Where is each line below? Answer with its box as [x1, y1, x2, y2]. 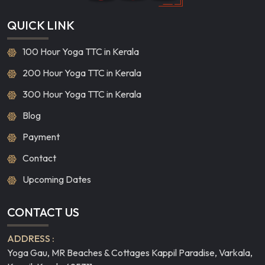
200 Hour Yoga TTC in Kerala [22, 66, 141, 79]
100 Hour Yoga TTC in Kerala [22, 45, 139, 57]
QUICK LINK [7, 17, 75, 33]
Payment [22, 130, 60, 143]
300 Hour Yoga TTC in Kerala [22, 88, 141, 100]
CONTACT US [7, 204, 79, 219]
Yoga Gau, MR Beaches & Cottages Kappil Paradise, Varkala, [7, 246, 253, 258]
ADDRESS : [7, 232, 54, 244]
